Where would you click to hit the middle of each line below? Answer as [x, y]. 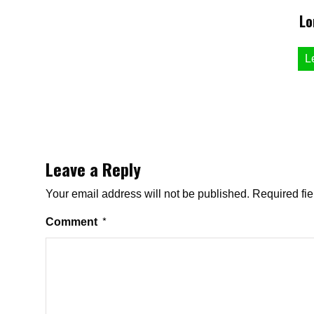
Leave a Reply [94, 169]
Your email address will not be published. [148, 194]
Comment [73, 222]
